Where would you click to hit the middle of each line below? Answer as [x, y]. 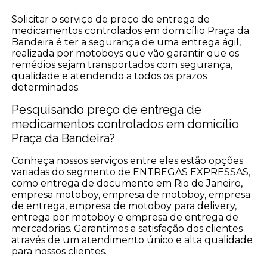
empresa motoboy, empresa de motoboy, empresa [131, 195]
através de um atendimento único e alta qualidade [132, 240]
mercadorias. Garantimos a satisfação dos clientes [127, 229]
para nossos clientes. [59, 252]
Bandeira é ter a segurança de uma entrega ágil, [126, 42]
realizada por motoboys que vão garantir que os [125, 54]
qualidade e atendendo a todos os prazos [109, 76]
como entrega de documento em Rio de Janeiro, [127, 184]
